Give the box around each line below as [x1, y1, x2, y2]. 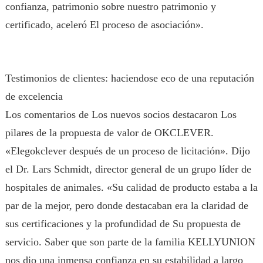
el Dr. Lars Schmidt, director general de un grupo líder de [5, 163, 251, 175]
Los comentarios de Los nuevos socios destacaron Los [5, 109, 237, 120]
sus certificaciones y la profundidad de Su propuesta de [5, 218, 241, 230]
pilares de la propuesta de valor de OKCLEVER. [5, 127, 214, 139]
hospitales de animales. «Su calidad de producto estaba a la [5, 181, 258, 193]
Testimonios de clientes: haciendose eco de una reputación [5, 72, 254, 84]
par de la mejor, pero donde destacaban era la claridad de [5, 200, 248, 211]
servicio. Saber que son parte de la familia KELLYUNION [5, 236, 255, 248]
